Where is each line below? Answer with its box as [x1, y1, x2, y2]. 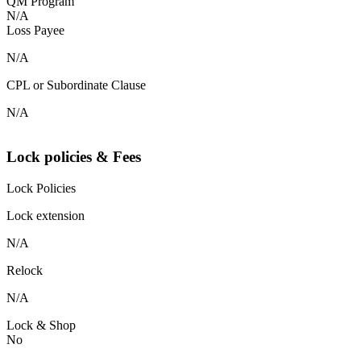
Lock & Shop [6, 317, 76, 332]
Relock [6, 263, 43, 277]
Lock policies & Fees [6, 148, 141, 166]
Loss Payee [6, 23, 64, 38]
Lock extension [6, 208, 85, 222]
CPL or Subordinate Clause [6, 78, 146, 93]
